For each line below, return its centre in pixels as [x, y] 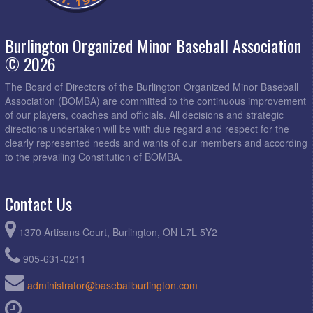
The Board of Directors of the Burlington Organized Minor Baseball [152, 87]
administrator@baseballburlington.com [112, 285]
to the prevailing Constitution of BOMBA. [94, 157]
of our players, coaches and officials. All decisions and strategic [144, 115]
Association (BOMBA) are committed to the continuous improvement [155, 101]
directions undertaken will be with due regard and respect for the [147, 129]
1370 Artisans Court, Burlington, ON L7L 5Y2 [118, 232]
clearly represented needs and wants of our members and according [156, 143]
